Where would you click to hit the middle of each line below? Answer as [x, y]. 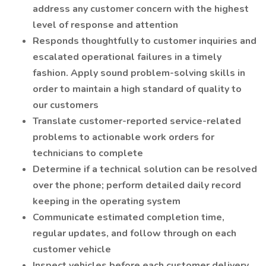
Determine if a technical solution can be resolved [145, 169]
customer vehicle [72, 249]
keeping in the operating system [107, 201]
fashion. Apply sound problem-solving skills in [139, 73]
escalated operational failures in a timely [127, 57]
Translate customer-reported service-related [137, 121]
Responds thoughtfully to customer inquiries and [145, 41]
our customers [67, 105]
